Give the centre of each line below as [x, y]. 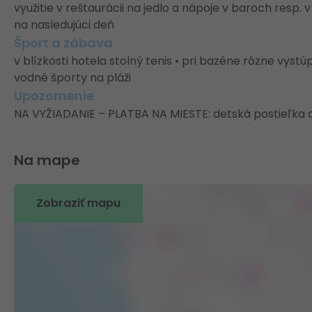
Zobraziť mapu [78, 203]
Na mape [47, 160]
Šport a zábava [63, 43]
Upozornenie [54, 96]
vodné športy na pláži [72, 78]
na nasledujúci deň [64, 25]
